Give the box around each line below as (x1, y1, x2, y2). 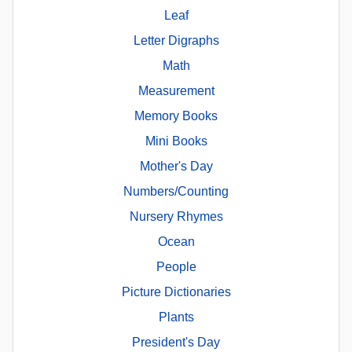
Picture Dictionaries (121, 285, 231, 299)
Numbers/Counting (123, 185, 229, 199)
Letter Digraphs (133, 34, 219, 48)
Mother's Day (139, 159, 213, 174)
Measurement (137, 84, 214, 98)
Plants (158, 310, 194, 324)
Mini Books (145, 134, 207, 148)
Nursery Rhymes (129, 210, 223, 224)
